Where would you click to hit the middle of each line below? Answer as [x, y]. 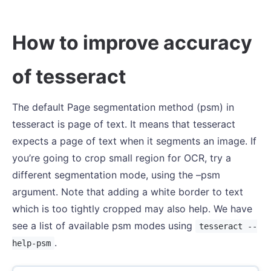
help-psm [31, 243]
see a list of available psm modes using [104, 226]
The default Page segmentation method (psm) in [123, 107]
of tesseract [69, 77]
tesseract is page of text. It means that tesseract [124, 124]
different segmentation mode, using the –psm [116, 175]
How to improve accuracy [132, 43]
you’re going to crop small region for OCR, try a [122, 158]
